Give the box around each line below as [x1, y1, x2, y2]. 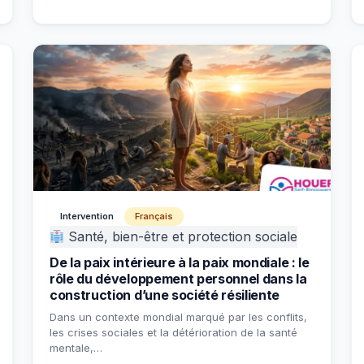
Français [135, 210, 173, 222]
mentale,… [50, 341, 102, 354]
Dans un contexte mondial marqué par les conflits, [50, 310, 307, 323]
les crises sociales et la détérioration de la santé [50, 326, 297, 339]
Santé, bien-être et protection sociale [64, 228, 298, 245]
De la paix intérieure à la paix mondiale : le [50, 254, 310, 271]
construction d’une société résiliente [50, 287, 280, 303]
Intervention [60, 210, 114, 222]
